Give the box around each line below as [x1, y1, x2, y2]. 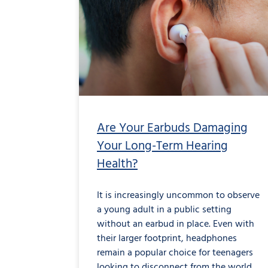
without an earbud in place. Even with [97, 217, 254, 233]
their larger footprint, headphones [97, 231, 237, 247]
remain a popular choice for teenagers [97, 245, 253, 261]
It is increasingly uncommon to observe [97, 188, 260, 204]
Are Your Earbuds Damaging [97, 118, 248, 139]
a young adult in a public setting [97, 202, 232, 218]
